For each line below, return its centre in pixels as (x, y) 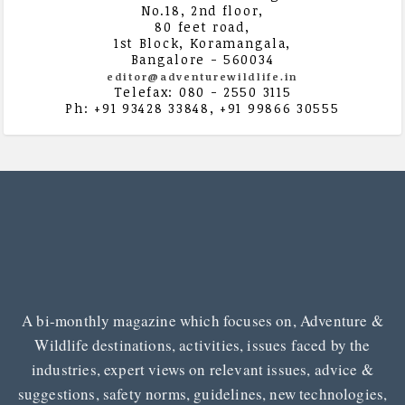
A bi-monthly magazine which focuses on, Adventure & (202, 320)
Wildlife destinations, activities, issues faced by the (202, 344)
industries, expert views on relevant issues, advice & (202, 369)
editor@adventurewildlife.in (202, 77)
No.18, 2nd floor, (202, 11)
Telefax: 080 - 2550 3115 (202, 92)
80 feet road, (202, 27)
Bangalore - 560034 (202, 60)
